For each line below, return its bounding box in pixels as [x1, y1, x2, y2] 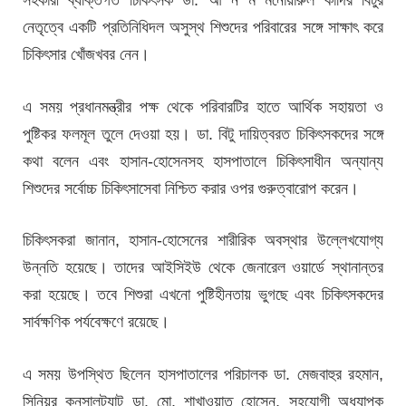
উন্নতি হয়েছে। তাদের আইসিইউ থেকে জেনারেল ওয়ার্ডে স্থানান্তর [23, 258, 383, 277]
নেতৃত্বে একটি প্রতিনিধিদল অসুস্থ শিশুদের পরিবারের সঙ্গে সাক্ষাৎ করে [23, 17, 383, 36]
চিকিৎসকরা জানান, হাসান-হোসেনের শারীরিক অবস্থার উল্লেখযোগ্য [23, 231, 383, 250]
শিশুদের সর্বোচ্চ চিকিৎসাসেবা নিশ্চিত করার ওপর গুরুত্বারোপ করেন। [23, 179, 359, 198]
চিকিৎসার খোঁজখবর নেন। [23, 44, 150, 63]
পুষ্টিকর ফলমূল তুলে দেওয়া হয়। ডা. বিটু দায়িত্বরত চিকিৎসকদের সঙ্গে [23, 124, 383, 143]
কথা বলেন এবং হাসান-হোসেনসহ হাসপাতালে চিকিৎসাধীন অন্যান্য [23, 151, 383, 170]
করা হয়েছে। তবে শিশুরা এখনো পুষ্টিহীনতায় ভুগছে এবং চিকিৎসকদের [23, 285, 383, 304]
